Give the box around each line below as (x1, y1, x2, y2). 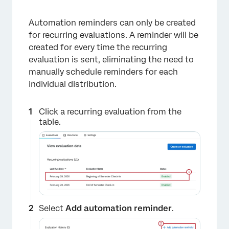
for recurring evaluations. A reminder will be (29, 30, 198, 40)
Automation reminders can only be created (29, 17, 196, 28)
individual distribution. (29, 79, 117, 89)
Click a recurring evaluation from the (39, 106, 181, 117)
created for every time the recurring (29, 42, 167, 52)
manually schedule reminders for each (29, 66, 178, 77)
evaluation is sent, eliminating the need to (29, 54, 194, 64)
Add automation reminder (65, 203, 172, 213)
